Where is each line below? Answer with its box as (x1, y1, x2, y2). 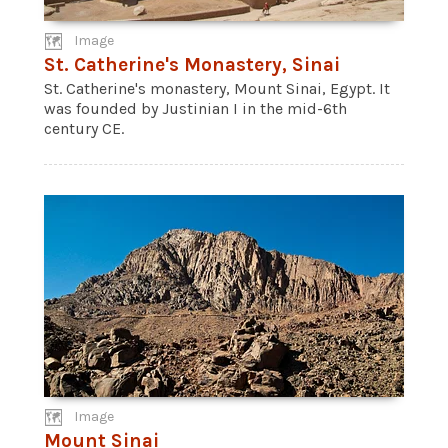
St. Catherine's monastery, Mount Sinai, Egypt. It (44, 79, 390, 98)
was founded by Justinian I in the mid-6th (44, 99, 347, 118)
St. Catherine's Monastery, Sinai (44, 53, 340, 76)
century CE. (44, 119, 124, 138)
